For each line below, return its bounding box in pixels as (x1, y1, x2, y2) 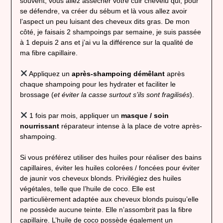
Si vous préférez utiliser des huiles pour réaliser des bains (19, 153, 202, 162)
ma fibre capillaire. (19, 49, 78, 57)
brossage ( (19, 91, 54, 99)
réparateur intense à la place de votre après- (59, 122, 202, 130)
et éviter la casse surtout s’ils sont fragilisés (53, 91, 190, 99)
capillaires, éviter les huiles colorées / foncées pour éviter (19, 164, 200, 172)
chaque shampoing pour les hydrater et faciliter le (19, 80, 176, 89)
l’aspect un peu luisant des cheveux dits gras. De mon (19, 17, 190, 26)
